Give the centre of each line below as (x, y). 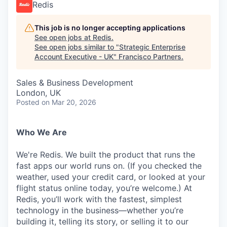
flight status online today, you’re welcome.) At (104, 188)
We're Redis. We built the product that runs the (106, 155)
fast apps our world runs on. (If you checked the (109, 166)
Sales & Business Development (75, 83)
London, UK (39, 93)
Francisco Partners (150, 56)
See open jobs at (64, 37)
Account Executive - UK (74, 56)
